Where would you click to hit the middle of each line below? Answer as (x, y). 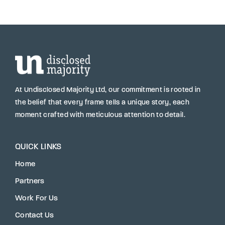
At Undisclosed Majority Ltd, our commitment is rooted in (108, 90)
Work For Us (37, 198)
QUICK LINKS (38, 147)
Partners (30, 181)
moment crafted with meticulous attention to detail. (100, 115)
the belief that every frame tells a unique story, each (102, 102)
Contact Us (35, 215)
